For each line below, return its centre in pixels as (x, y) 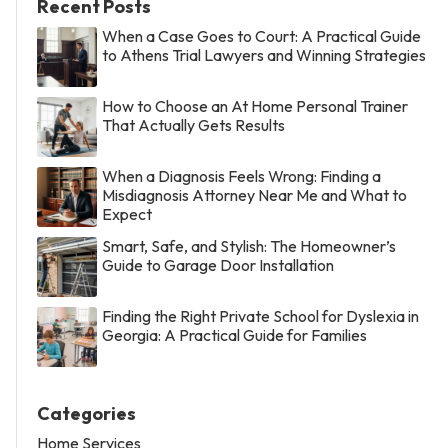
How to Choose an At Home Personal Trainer (255, 105)
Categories (86, 413)
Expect (127, 213)
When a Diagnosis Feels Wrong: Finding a (241, 175)
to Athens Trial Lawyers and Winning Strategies (264, 54)
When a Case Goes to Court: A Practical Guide (261, 35)
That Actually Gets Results (193, 124)
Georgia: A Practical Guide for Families (234, 334)
